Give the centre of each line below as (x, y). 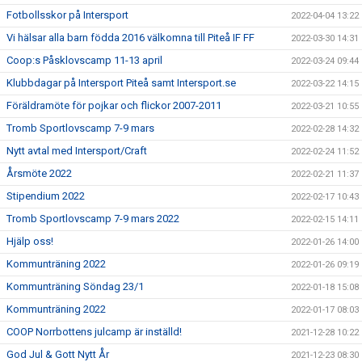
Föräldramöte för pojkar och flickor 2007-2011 (114, 105)
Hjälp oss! (30, 241)
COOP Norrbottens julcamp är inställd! (94, 332)
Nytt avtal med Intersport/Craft (77, 151)
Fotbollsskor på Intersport (67, 15)
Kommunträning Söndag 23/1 (75, 286)
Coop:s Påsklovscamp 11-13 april (84, 60)
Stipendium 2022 (46, 196)
